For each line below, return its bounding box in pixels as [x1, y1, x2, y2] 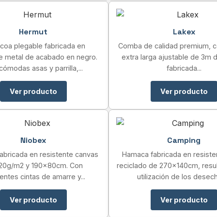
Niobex [20, 135, 46, 145]
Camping [167, 135, 201, 145]
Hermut [19, 27, 47, 37]
